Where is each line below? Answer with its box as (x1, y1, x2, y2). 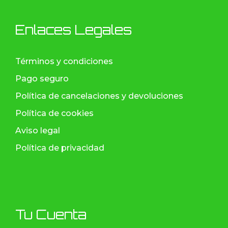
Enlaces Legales (15, 21, 132, 38)
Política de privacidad (15, 143, 104, 153)
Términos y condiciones (15, 56, 113, 67)
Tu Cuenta (15, 206, 87, 223)
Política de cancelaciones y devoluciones (15, 91, 183, 101)
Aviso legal (15, 126, 60, 136)
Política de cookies (15, 108, 94, 119)
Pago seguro (15, 74, 69, 84)
